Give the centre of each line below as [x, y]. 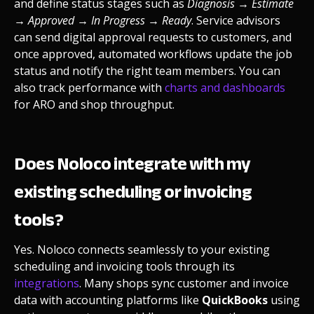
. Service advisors [236, 20]
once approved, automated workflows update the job [153, 54]
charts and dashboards [225, 87]
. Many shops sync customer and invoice [184, 283]
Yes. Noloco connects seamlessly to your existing [142, 249]
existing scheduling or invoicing [133, 191]
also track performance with [89, 87]
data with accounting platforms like [108, 300]
